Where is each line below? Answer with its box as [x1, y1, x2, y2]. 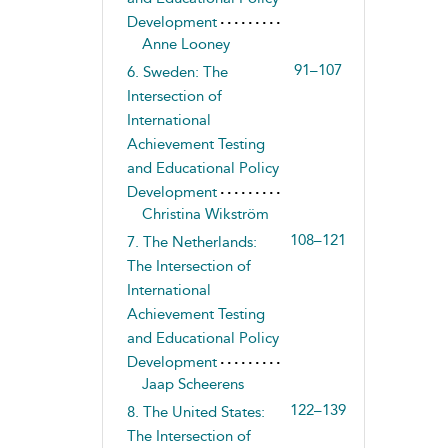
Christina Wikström [141, 205, 269, 223]
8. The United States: [126, 403, 265, 421]
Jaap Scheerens [141, 375, 244, 393]
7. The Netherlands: [126, 233, 257, 251]
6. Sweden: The [126, 63, 228, 81]
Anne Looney [141, 35, 230, 53]
